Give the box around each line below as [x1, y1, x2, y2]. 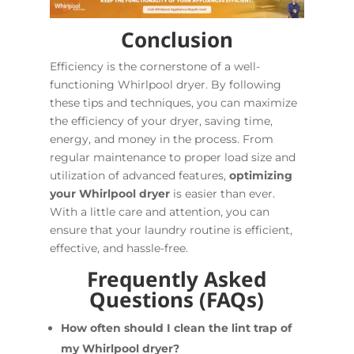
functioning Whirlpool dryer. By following [49, 77, 281, 92]
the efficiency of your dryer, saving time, [49, 113, 273, 128]
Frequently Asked [87, 264, 267, 293]
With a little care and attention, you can [49, 204, 269, 219]
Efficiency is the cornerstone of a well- [49, 58, 260, 73]
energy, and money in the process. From [49, 131, 273, 146]
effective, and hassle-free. [49, 240, 188, 255]
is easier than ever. [169, 186, 275, 201]
